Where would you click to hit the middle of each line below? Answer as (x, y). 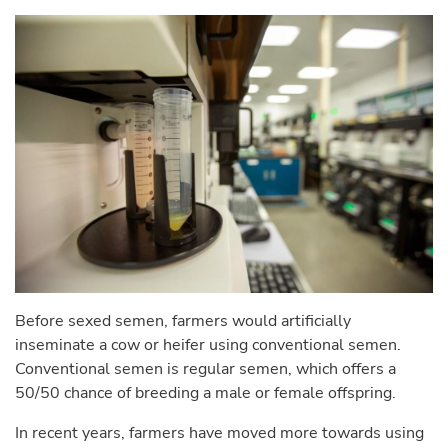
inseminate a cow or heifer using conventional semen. (208, 345)
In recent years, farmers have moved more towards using (219, 433)
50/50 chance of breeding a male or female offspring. (205, 393)
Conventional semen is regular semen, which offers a (205, 369)
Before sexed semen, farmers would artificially (183, 321)
